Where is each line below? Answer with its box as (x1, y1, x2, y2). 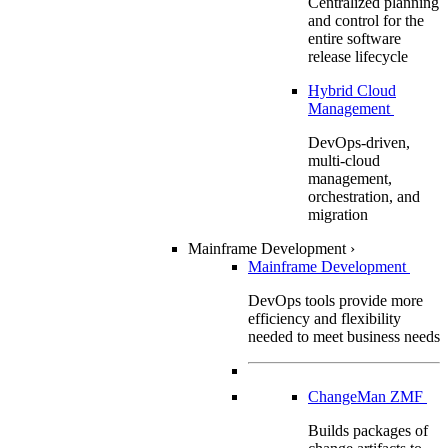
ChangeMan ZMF (308, 387, 427, 405)
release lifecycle (308, 47, 408, 65)
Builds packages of (308, 421, 428, 439)
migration (308, 205, 368, 223)
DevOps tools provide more (248, 291, 423, 309)
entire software (308, 29, 401, 47)
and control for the (308, 11, 424, 29)
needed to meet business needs (248, 327, 440, 345)
